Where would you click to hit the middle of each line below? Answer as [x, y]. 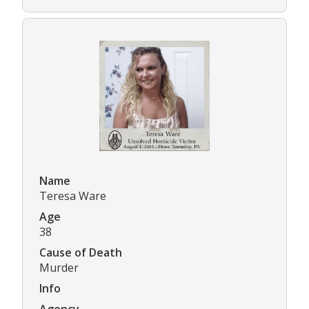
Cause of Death [81, 252]
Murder [59, 267]
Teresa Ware [73, 196]
